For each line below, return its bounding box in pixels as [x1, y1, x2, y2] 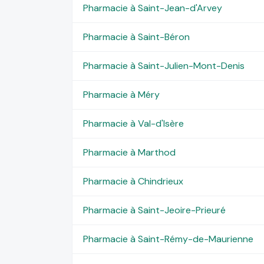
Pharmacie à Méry [82, 88, 160, 101]
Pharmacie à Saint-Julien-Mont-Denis [82, 59, 245, 72]
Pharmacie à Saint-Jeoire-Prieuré [82, 203, 226, 216]
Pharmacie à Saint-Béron [82, 30, 190, 43]
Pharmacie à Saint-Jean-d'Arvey [82, 1, 222, 14]
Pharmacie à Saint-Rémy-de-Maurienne [82, 232, 253, 245]
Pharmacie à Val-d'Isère [82, 117, 184, 130]
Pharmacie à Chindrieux [82, 174, 183, 187]
